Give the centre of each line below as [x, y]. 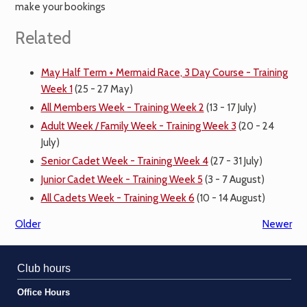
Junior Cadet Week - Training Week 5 [122, 180]
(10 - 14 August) [230, 198]
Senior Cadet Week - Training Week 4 [124, 161]
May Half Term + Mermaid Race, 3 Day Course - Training [164, 73]
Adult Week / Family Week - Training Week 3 [138, 126]
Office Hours [44, 293]
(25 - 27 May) [102, 89]
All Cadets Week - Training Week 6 [118, 198]
